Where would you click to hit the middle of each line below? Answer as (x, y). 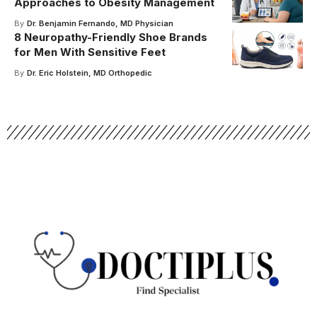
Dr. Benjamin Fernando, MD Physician (100, 23)
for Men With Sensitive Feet (90, 52)
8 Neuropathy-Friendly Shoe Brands (111, 37)
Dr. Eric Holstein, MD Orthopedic (89, 73)
